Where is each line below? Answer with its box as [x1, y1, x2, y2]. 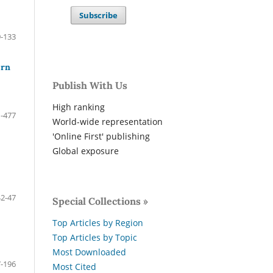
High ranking [52, 101, 105, 113]
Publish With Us [52, 79, 127, 92]
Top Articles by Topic [52, 232, 137, 244]
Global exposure [52, 145, 119, 157]
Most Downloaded [52, 246, 126, 258]
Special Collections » [52, 195, 148, 208]
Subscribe [79, 10, 118, 21]
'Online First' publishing [52, 130, 150, 143]
